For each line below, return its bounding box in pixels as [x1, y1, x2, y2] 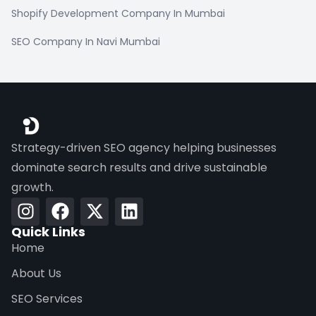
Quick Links [11, 222, 85, 241]
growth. [11, 178, 54, 195]
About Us [11, 265, 61, 281]
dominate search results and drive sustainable [11, 159, 267, 176]
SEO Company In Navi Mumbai [11, 34, 160, 49]
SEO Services [11, 290, 83, 307]
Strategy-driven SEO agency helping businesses [11, 139, 276, 156]
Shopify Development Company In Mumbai [11, 6, 225, 20]
